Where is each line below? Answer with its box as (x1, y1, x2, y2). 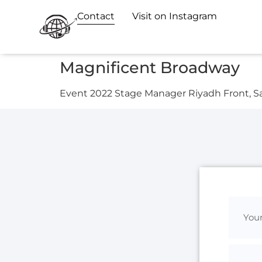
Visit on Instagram (132, 11, 218, 22)
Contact (77, 11, 115, 22)
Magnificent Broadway (60, 57, 240, 77)
